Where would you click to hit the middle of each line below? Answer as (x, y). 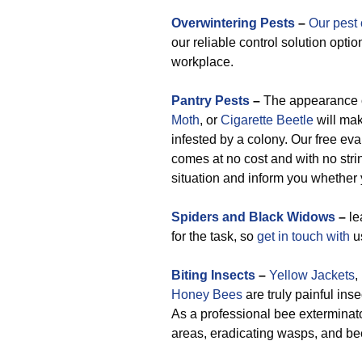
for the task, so (214, 236)
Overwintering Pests (233, 23)
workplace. (202, 62)
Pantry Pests (210, 101)
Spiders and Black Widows (253, 217)
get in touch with (303, 236)
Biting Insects (213, 275)
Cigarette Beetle (267, 120)
